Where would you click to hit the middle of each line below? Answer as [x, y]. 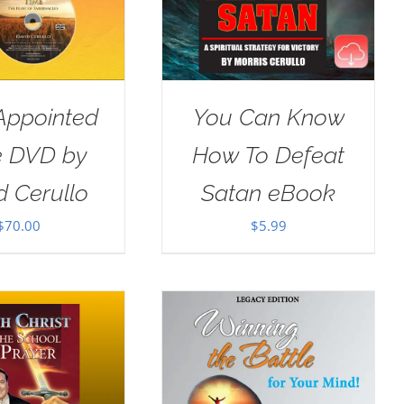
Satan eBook [269, 193]
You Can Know [268, 117]
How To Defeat [269, 155]
